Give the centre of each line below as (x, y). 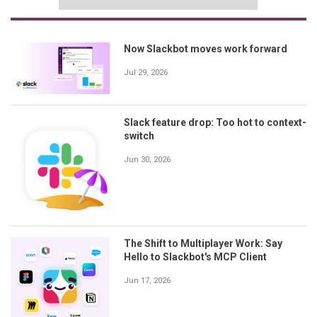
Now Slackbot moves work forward (206, 48)
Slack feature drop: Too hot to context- (215, 122)
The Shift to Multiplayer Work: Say (203, 243)
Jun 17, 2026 (147, 280)
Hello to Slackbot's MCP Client (195, 257)
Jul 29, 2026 (146, 72)
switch (139, 136)
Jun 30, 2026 (147, 159)
